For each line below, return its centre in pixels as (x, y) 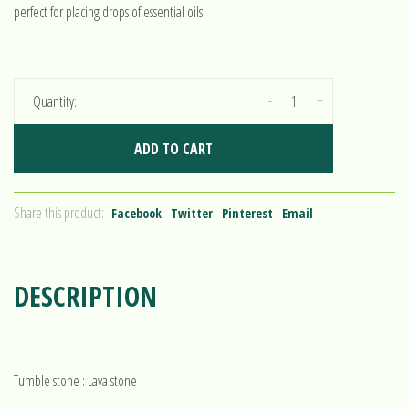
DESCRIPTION (85, 296)
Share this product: (59, 213)
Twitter (192, 213)
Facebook (136, 213)
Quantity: (55, 101)
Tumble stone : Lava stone (75, 381)
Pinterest (247, 213)
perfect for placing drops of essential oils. (110, 12)
